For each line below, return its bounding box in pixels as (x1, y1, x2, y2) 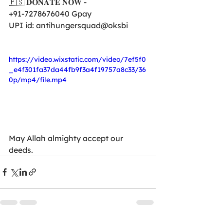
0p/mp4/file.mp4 (9, 75, 67, 84)
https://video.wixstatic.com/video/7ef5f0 (9, 55, 146, 64)
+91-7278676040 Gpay (9, 9, 91, 18)
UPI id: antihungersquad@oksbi (9, 20, 128, 30)
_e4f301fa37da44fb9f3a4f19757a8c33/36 (9, 65, 146, 74)
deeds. (9, 145, 33, 155)
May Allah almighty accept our (9, 133, 125, 143)
